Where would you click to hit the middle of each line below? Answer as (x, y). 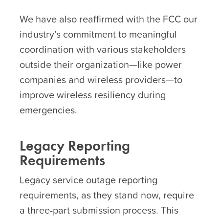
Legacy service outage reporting (88, 180)
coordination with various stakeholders (103, 49)
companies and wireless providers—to (101, 79)
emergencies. (48, 110)
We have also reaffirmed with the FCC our (109, 19)
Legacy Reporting (75, 145)
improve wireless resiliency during (93, 95)
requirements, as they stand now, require (107, 195)
